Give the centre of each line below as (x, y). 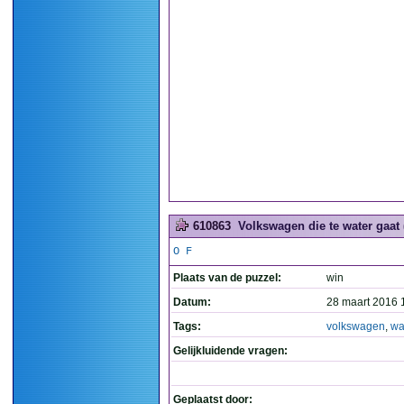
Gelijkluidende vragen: (230, 351)
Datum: (192, 302)
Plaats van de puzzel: (227, 278)
